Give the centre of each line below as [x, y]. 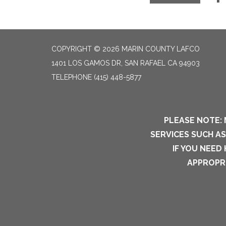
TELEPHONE [72, 77]
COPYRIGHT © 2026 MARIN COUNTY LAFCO [126, 49]
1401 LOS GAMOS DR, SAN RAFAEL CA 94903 [126, 63]
